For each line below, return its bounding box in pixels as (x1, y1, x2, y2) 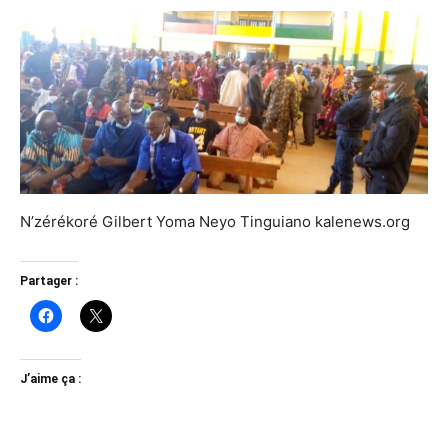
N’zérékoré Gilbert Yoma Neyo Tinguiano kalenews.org (20, 212, 410, 232)
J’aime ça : (20, 372, 81, 387)
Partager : (20, 274, 78, 289)
